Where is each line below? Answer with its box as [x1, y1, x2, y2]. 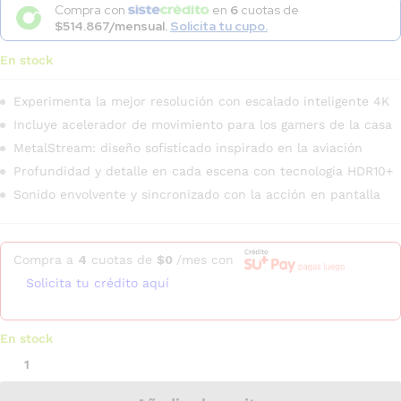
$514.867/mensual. [54, 18, 170, 35]
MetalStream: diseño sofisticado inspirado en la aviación [13, 141, 363, 156]
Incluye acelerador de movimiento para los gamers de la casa [13, 117, 392, 132]
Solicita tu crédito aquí [26, 275, 169, 290]
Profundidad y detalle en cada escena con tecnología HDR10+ [13, 164, 393, 179]
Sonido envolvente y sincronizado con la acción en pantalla [13, 187, 380, 202]
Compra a [13, 252, 78, 267]
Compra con [54, 2, 128, 19]
